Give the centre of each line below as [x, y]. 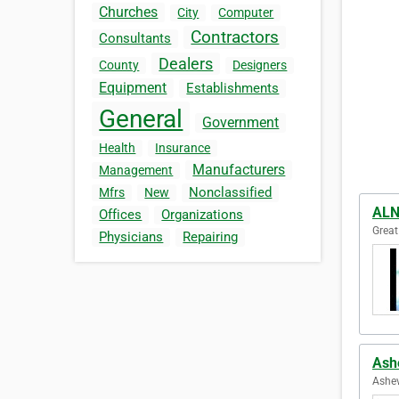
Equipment [133, 88]
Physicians [131, 237]
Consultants [135, 39]
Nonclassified [231, 193]
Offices [121, 215]
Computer [246, 13]
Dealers [186, 64]
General [141, 119]
